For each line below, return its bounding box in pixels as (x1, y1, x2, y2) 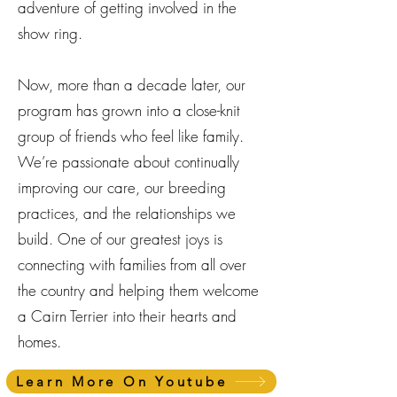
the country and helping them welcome (18, 279, 259, 300)
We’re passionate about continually (18, 151, 239, 172)
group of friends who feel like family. (18, 125, 244, 146)
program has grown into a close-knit (18, 99, 240, 121)
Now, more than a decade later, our (18, 74, 245, 95)
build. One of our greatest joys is (18, 228, 222, 249)
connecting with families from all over (18, 253, 246, 275)
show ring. (18, 22, 82, 43)
